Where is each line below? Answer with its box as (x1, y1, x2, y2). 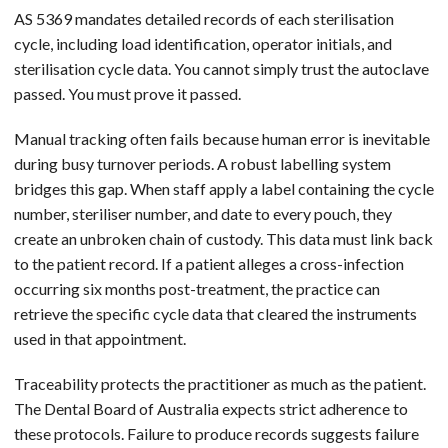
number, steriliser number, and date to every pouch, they (14, 203, 392, 223)
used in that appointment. (14, 328, 186, 348)
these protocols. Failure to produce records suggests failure (14, 423, 419, 443)
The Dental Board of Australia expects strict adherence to (14, 398, 408, 418)
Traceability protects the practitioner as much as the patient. (14, 373, 426, 393)
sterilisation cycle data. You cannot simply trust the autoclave (14, 58, 429, 78)
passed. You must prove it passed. (14, 83, 241, 103)
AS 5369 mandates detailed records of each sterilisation (14, 8, 394, 28)
